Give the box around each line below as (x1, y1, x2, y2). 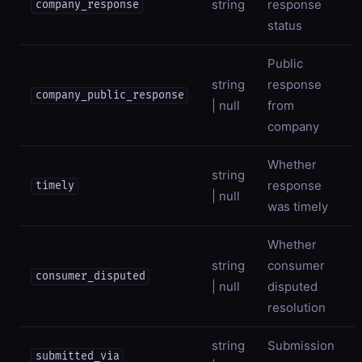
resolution (267, 299, 326, 315)
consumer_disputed (35, 270, 145, 284)
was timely (267, 198, 328, 214)
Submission (267, 337, 335, 353)
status (267, 17, 302, 33)
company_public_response (35, 89, 184, 103)
